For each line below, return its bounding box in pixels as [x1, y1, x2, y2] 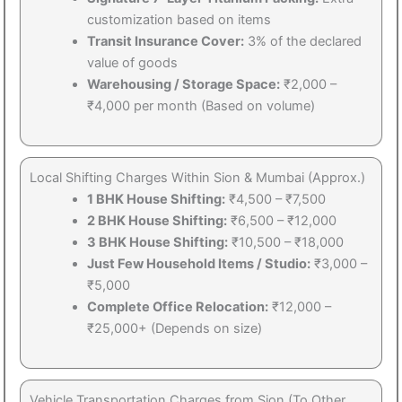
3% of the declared [243, 32, 362, 49]
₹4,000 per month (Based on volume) [86, 97, 315, 114]
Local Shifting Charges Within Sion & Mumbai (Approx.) [30, 169, 365, 186]
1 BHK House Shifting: [86, 190, 225, 207]
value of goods [86, 54, 178, 71]
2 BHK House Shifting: [86, 212, 227, 229]
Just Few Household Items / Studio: [86, 255, 310, 272]
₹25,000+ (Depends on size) [86, 319, 262, 336]
